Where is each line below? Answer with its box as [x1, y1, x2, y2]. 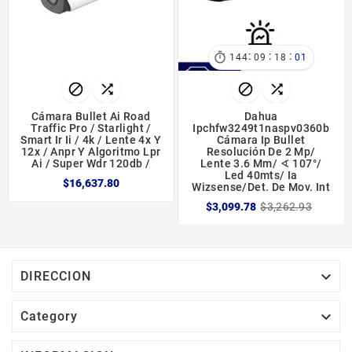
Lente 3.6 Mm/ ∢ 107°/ [200, 156, 322, 170]
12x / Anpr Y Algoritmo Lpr [21, 145, 161, 158]
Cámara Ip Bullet [217, 133, 306, 146]
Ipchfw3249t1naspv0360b [192, 121, 330, 134]
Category [20, 308, 78, 324]
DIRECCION [20, 268, 91, 284]
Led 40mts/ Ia [224, 168, 298, 181]
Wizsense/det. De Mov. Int [192, 180, 331, 193]
